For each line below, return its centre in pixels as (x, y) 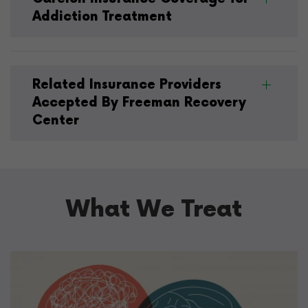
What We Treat (154, 210)
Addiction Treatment (102, 17)
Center (56, 121)
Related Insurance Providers (127, 85)
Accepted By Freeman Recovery (139, 103)
